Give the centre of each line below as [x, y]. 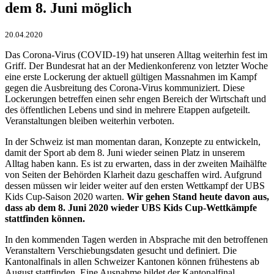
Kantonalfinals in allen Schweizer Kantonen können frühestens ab [132, 261]
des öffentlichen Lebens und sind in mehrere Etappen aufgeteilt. [128, 109]
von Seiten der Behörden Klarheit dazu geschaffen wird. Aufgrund [133, 174]
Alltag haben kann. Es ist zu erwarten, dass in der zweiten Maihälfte [136, 163]
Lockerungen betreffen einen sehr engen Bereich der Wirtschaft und [135, 98]
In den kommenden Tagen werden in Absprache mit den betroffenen [136, 239]
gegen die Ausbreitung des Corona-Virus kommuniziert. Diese [125, 87]
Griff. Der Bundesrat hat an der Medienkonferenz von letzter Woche [136, 65]
